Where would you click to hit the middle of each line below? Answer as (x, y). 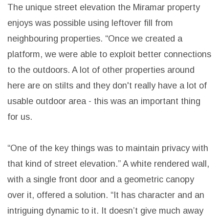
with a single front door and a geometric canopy (101, 180)
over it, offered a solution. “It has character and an (106, 195)
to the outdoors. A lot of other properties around (101, 70)
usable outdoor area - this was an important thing (104, 101)
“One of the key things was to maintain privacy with (108, 148)
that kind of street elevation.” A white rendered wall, (108, 164)
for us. (20, 117)
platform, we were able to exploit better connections (109, 55)
